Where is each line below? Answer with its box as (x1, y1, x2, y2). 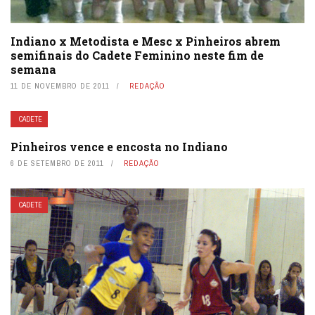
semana (11, 61, 56, 77)
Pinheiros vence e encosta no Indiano (11, 139, 228, 154)
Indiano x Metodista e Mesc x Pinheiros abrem (11, 33, 281, 49)
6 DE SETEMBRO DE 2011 (11, 157, 104, 168)
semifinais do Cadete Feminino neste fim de (11, 47, 264, 63)
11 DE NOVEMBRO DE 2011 (11, 80, 110, 91)
